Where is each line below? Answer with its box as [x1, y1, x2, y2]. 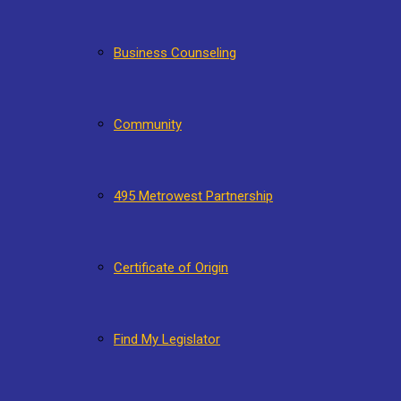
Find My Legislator [114, 331, 220, 347]
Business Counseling [114, 45, 236, 61]
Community [114, 116, 182, 132]
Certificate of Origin [114, 260, 228, 276]
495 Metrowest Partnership [114, 188, 273, 204]
